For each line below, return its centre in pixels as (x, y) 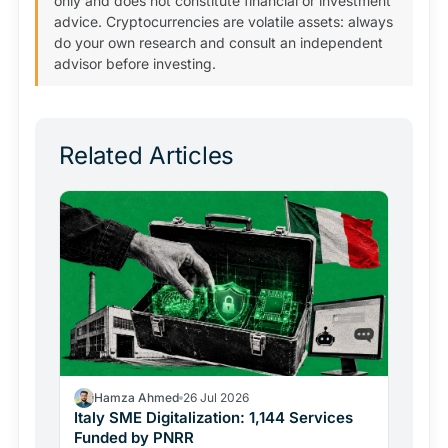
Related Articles (147, 155)
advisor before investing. (135, 63)
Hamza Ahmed (136, 397)
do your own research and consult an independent (218, 42)
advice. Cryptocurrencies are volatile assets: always (223, 21)
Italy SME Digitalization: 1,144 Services (213, 417)
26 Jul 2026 (216, 397)
